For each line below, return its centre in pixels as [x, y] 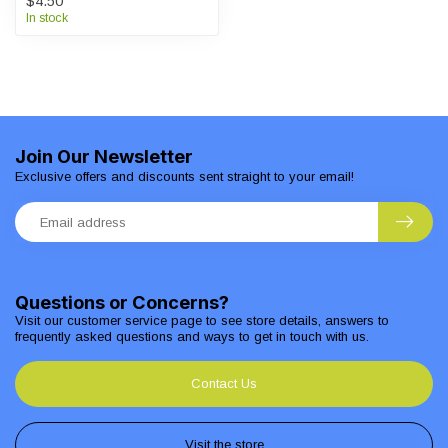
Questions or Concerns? [122, 302]
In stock [47, 18]
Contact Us [224, 383]
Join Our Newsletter [104, 156]
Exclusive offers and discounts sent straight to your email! [184, 176]
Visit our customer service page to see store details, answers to [202, 320]
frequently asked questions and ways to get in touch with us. [192, 336]
